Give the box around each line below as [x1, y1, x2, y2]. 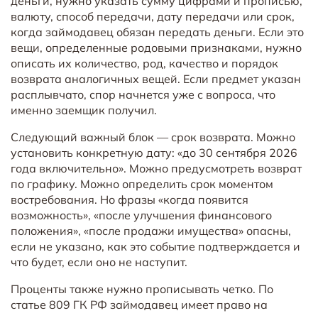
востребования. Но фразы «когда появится [11, 192, 248, 207]
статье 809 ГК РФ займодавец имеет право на [11, 297, 268, 312]
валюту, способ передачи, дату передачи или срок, [11, 9, 295, 23]
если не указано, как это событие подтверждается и [11, 238, 300, 253]
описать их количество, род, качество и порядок [11, 55, 278, 70]
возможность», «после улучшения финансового [11, 207, 272, 222]
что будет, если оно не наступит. [11, 254, 187, 269]
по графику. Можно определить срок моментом [11, 176, 273, 191]
